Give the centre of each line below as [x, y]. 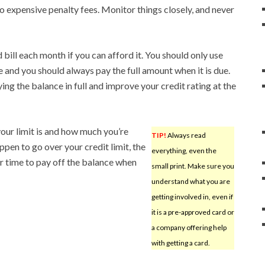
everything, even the [184, 150]
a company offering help [189, 227]
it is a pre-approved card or [193, 212]
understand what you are [190, 181]
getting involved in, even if [192, 196]
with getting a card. [180, 243]
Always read [186, 135]
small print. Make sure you [193, 166]
